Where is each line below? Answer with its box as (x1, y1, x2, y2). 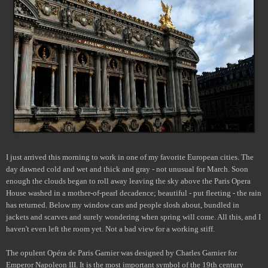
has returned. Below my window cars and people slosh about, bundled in (6, 200, 239, 209)
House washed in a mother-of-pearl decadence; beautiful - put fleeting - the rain (6, 188, 261, 197)
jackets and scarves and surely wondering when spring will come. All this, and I (6, 212, 261, 221)
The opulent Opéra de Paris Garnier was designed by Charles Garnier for (6, 248, 237, 257)
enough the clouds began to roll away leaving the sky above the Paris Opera (6, 176, 251, 185)
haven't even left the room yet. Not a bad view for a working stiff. (6, 224, 215, 233)
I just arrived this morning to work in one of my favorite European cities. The (6, 152, 254, 162)
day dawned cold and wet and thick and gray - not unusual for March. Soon (6, 164, 248, 173)
